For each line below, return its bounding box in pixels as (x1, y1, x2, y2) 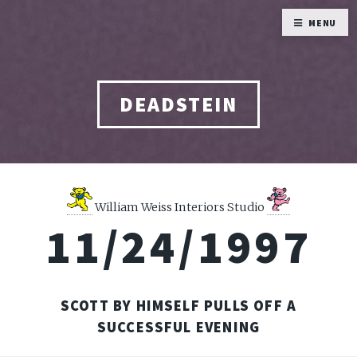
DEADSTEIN (120, 91, 237, 117)
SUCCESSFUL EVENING (96, 317, 261, 336)
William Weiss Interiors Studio (92, 199, 267, 214)
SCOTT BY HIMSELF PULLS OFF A (60, 296, 297, 315)
